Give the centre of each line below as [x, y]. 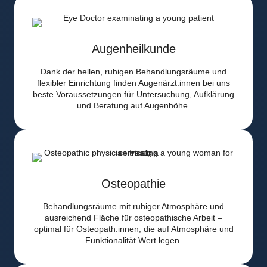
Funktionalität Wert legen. [133, 240]
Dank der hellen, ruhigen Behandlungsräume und [133, 72]
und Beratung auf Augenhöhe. [133, 106]
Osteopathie [133, 184]
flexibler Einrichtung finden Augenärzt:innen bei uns [133, 83]
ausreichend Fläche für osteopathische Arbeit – [133, 218]
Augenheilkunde [133, 49]
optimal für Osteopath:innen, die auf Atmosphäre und [133, 229]
